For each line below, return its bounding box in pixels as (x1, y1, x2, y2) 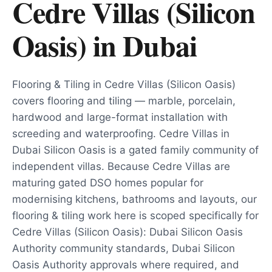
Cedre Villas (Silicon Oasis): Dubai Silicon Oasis (12, 226, 243, 238)
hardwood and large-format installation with (12, 111, 228, 123)
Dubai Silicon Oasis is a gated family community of (12, 144, 259, 156)
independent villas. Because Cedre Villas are (12, 160, 230, 172)
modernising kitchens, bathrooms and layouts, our (12, 193, 257, 205)
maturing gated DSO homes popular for (12, 177, 203, 189)
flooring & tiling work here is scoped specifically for (12, 209, 259, 222)
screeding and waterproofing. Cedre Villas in (12, 127, 229, 140)
